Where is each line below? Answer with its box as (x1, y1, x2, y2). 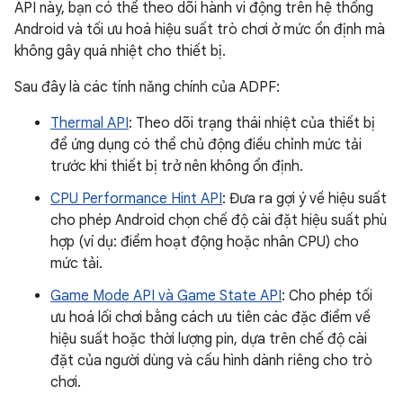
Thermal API (50, 114, 129, 133)
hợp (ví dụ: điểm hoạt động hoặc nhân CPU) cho (50, 233, 359, 252)
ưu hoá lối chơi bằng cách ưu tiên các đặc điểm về (50, 309, 371, 327)
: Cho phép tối (282, 287, 372, 306)
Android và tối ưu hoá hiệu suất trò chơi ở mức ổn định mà (14, 21, 385, 40)
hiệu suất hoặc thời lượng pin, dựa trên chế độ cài (50, 330, 367, 349)
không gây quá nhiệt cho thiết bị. (14, 42, 226, 61)
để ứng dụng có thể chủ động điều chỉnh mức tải (50, 136, 362, 155)
